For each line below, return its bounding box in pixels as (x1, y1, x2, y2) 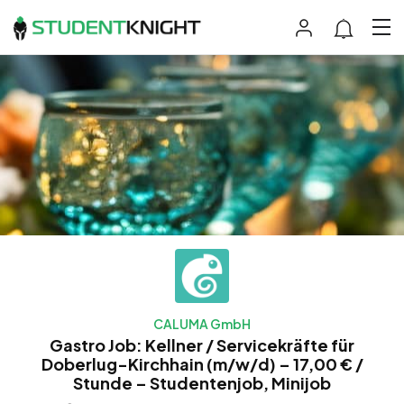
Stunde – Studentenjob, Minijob (73, 372, 331, 393)
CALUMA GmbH (153, 315, 251, 332)
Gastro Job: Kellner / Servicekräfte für (50, 334, 354, 355)
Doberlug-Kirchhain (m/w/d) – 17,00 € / (41, 353, 363, 374)
